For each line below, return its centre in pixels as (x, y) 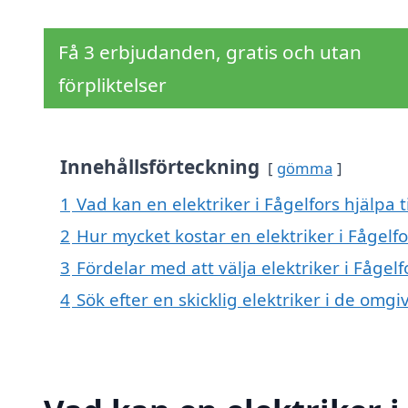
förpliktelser (112, 85)
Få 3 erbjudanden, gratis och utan (210, 52)
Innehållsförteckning (160, 167)
